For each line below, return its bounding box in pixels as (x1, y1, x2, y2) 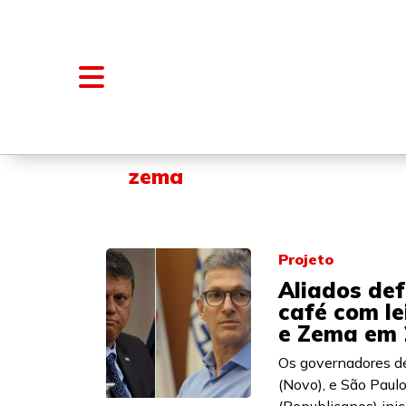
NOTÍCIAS (151, 122, 217, 139)
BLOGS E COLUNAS (247, 122, 377, 139)
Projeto (278, 250, 333, 268)
